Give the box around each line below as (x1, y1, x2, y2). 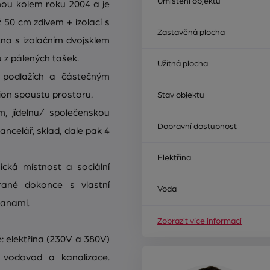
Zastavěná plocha (157, 28, 225, 37)
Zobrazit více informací (157, 216, 242, 225)
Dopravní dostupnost (157, 122, 237, 131)
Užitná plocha (157, 59, 208, 68)
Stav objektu (157, 90, 204, 99)
